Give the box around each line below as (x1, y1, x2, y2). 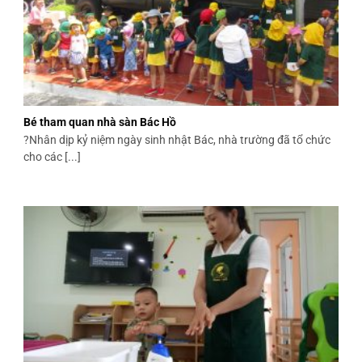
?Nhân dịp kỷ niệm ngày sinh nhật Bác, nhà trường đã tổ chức (23, 133, 331, 146)
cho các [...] (23, 149, 82, 163)
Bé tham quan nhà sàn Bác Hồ (23, 116, 177, 129)
